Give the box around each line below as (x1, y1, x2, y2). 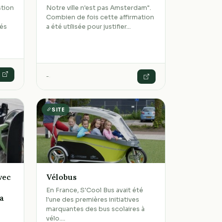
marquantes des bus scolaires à (46, 205, 145, 214)
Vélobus (46, 171, 77, 182)
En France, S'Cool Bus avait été (46, 186, 144, 195)
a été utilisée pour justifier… (46, 22, 131, 31)
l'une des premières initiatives (46, 196, 140, 204)
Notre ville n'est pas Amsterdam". (46, 3, 152, 12)
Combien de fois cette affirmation (46, 13, 155, 21)
